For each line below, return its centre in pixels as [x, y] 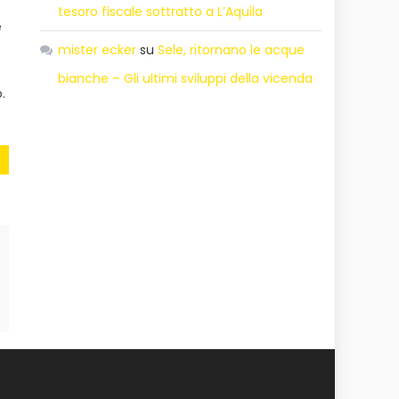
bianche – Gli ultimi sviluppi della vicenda [186, 78]
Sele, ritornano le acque [232, 49]
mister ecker [98, 49]
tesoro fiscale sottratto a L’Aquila [161, 11]
